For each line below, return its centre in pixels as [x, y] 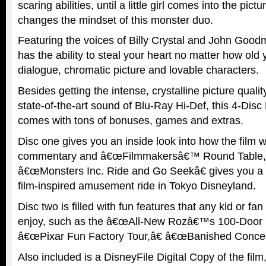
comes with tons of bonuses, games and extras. [131, 121]
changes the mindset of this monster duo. [115, 20]
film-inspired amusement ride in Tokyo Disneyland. [137, 186]
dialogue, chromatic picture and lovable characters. [138, 70]
